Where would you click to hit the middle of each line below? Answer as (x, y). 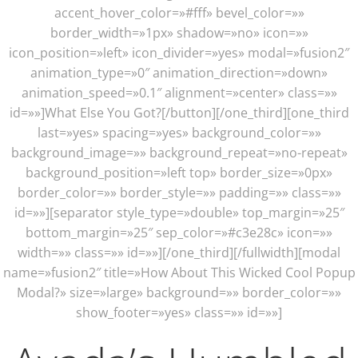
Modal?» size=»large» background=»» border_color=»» (179, 292)
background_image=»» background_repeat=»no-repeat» (179, 153)
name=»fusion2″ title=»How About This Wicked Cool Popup (179, 272)
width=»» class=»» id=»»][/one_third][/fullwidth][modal (179, 253)
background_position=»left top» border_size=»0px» (179, 173)
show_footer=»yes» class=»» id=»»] (179, 312)
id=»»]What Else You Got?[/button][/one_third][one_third (179, 113)
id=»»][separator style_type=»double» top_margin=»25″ (179, 213)
